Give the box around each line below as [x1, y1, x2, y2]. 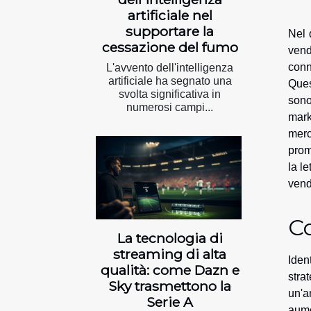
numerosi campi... [126, 101, 213, 114]
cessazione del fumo [101, 39, 238, 56]
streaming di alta [113, 246, 226, 263]
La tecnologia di [117, 230, 223, 247]
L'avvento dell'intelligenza [106, 62, 233, 74]
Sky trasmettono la [108, 278, 231, 295]
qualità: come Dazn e [100, 262, 239, 279]
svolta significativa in [119, 88, 221, 101]
